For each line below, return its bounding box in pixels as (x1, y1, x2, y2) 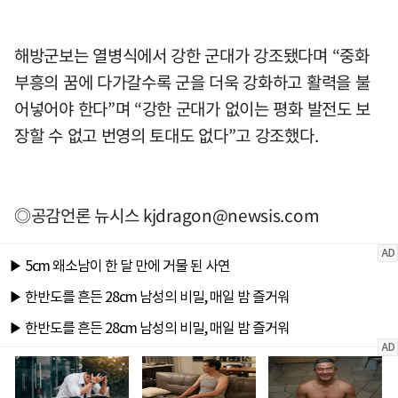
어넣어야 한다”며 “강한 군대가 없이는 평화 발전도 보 (14, 95, 371, 121)
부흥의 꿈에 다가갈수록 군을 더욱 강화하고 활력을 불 (14, 68, 370, 94)
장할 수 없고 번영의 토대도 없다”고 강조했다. (14, 122, 319, 147)
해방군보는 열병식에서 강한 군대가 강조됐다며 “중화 (14, 42, 370, 68)
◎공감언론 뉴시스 (14, 202, 143, 227)
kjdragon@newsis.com (143, 202, 320, 227)
